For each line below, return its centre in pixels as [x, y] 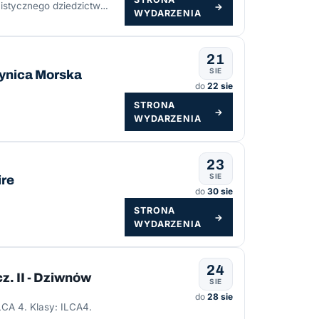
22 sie [220, 86]
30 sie [220, 192]
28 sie [220, 297]
